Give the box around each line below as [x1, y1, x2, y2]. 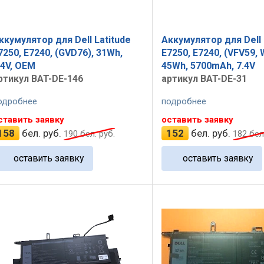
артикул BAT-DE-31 [161, 72, 247, 84]
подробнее [161, 96, 206, 107]
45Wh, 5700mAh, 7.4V [161, 60, 255, 71]
